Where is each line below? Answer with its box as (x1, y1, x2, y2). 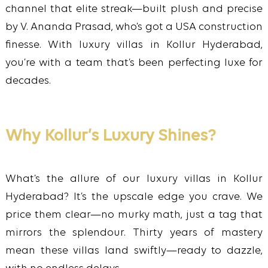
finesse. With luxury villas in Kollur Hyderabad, (5, 39, 263, 51)
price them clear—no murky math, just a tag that (5, 209, 263, 221)
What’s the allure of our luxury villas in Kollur (5, 173, 263, 185)
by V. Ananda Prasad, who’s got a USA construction (5, 22, 263, 33)
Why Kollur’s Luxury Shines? (5, 128, 216, 145)
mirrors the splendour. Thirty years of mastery (5, 227, 263, 239)
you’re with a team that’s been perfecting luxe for (5, 57, 263, 69)
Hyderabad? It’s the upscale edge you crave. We (5, 191, 263, 203)
